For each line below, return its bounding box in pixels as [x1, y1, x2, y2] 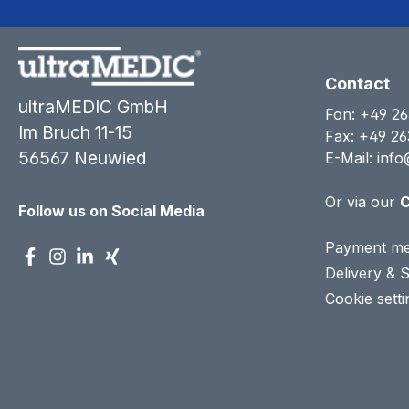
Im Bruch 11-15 [18, 121, 132, 144]
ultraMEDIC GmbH [18, 96, 168, 119]
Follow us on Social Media [18, 202, 204, 221]
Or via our [325, 193, 400, 211]
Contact [325, 74, 390, 93]
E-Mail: [325, 149, 377, 167]
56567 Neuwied [18, 147, 146, 170]
